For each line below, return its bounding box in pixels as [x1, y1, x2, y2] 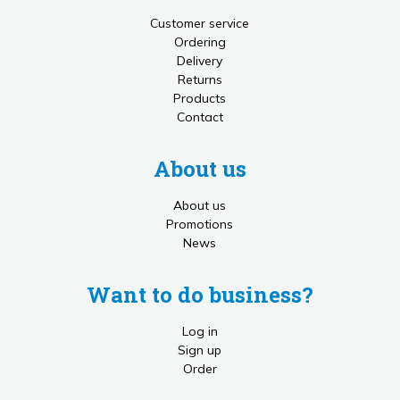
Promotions [166, 216, 234, 232]
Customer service [150, 15, 250, 31]
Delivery [177, 53, 223, 69]
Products [173, 90, 227, 106]
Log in [181, 323, 218, 339]
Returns [177, 71, 222, 87]
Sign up [178, 342, 222, 358]
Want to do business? [86, 280, 313, 309]
